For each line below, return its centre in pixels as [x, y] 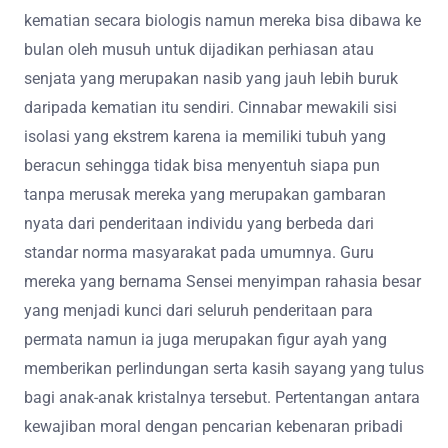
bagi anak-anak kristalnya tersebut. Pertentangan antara [222, 398]
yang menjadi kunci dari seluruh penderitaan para [198, 311]
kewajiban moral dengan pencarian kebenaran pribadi [213, 427]
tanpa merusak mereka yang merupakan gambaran [205, 195]
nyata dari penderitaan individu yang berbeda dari [199, 224]
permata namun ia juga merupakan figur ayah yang [205, 340]
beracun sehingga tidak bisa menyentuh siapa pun [202, 166]
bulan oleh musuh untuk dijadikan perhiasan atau [199, 50]
